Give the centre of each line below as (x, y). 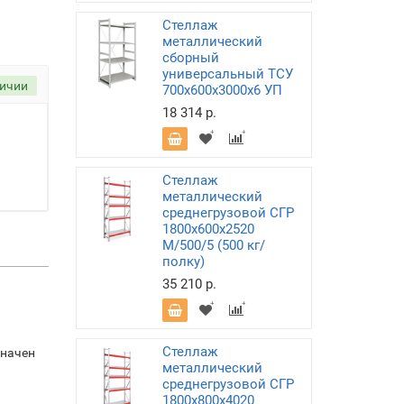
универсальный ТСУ (227, 74)
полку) (183, 262)
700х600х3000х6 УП (222, 90)
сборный (190, 58)
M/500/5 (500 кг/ (213, 245)
